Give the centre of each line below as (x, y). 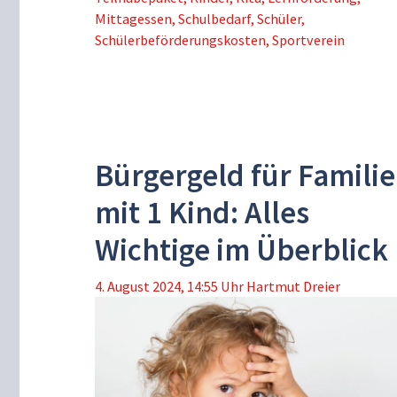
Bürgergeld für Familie (245, 175)
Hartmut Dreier (293, 286)
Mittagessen (133, 18)
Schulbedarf (214, 18)
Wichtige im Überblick (241, 249)
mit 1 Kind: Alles (202, 212)
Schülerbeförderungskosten (180, 39)
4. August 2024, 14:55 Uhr (169, 286)
